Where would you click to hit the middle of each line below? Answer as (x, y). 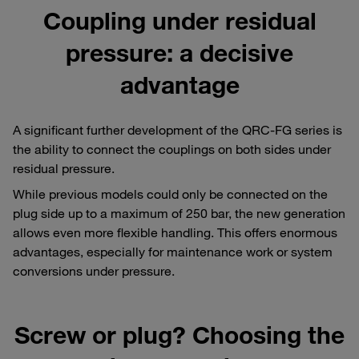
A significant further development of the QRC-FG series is (177, 129)
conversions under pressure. (94, 270)
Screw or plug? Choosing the (179, 334)
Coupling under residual (179, 20)
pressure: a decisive (179, 52)
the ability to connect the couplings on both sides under (172, 149)
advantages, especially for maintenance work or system (173, 251)
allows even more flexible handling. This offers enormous (175, 232)
